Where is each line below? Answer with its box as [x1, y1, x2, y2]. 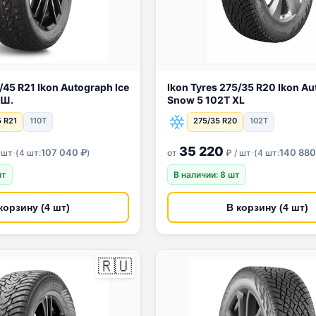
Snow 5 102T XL [167, 94, 245, 106]
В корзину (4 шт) [226, 202, 308, 213]
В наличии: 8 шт [174, 169, 240, 180]
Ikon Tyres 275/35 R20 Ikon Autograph [167, 81, 256, 93]
